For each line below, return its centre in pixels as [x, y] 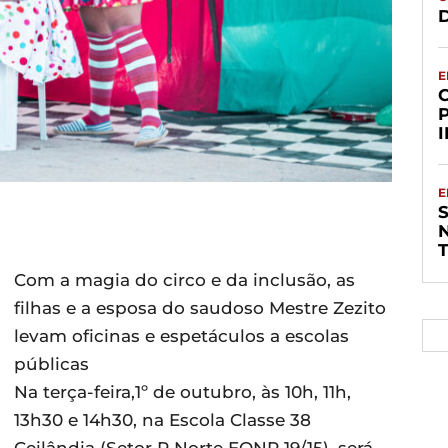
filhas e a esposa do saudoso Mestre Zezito [200, 308]
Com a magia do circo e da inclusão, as [184, 280]
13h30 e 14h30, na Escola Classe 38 [162, 420]
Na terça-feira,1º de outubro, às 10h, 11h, [182, 392]
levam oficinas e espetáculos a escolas [181, 336]
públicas [51, 364]
